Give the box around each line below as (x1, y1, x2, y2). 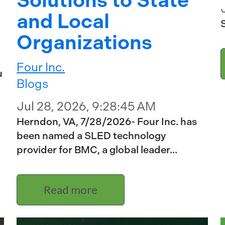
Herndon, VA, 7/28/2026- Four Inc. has (17, 116, 197, 128)
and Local (17, 10, 110, 34)
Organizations (17, 31, 153, 55)
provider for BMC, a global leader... (17, 144, 178, 156)
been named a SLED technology (17, 130, 166, 142)
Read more (44, 182, 98, 196)
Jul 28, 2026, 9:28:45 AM (17, 99, 156, 114)
